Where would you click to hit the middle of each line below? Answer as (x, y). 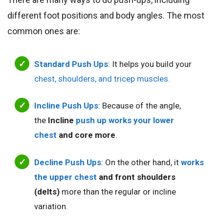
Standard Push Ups (71, 64)
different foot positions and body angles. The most (106, 15)
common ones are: (44, 31)
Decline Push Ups (68, 162)
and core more (87, 135)
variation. (51, 206)
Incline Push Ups (66, 106)
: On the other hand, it (140, 162)
